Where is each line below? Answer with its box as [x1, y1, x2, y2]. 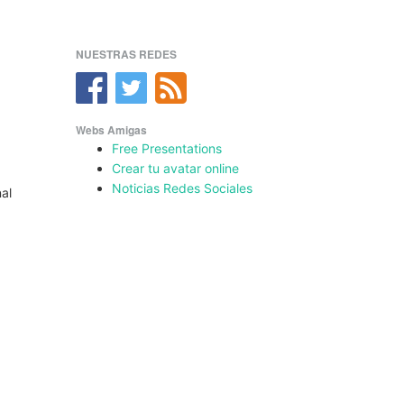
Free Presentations [111, 141, 222, 157]
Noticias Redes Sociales [111, 180, 252, 197]
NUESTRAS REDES [75, 46, 177, 63]
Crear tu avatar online [111, 161, 239, 177]
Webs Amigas [75, 122, 147, 139]
